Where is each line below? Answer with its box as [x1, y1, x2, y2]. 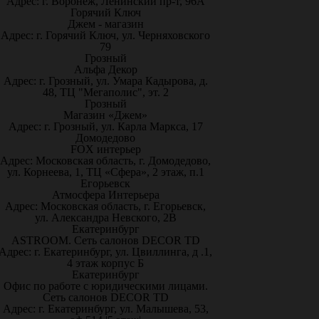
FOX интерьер [70, 143, 141, 155]
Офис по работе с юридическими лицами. [3, 280, 208, 292]
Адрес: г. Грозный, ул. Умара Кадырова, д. [3, 75, 208, 87]
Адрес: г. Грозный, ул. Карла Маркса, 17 [8, 120, 203, 132]
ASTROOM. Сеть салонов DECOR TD [11, 234, 200, 246]
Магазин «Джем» [63, 109, 147, 121]
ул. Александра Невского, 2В [34, 211, 177, 224]
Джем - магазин [67, 18, 144, 30]
